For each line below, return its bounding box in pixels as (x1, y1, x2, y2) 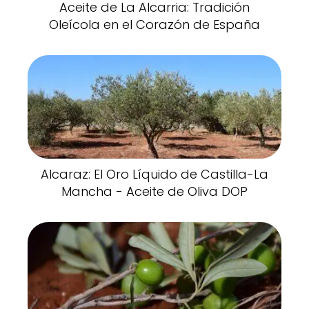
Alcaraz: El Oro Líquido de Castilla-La (41, 165, 268, 183)
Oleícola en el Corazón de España (49, 15, 260, 33)
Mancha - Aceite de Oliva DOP (61, 182, 248, 200)
